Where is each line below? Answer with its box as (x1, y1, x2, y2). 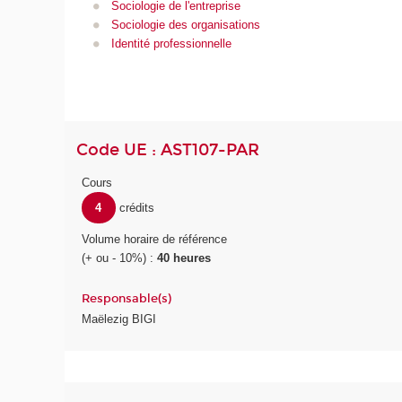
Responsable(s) (82, 291, 172, 306)
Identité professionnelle (110, 37, 232, 51)
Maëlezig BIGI (82, 312, 157, 327)
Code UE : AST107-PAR (76, 139, 260, 160)
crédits (118, 201, 154, 215)
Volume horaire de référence (82, 232, 228, 246)
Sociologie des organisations (110, 18, 260, 32)
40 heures (157, 250, 212, 265)
